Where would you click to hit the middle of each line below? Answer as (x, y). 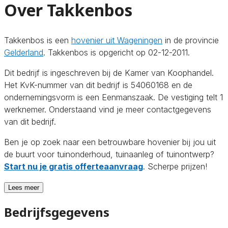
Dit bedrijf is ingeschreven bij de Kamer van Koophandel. (109, 73)
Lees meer (24, 187)
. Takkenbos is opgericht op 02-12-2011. (117, 52)
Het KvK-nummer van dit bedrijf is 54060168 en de (98, 85)
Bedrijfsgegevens (57, 212)
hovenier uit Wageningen (117, 40)
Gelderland (24, 52)
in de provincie (191, 40)
